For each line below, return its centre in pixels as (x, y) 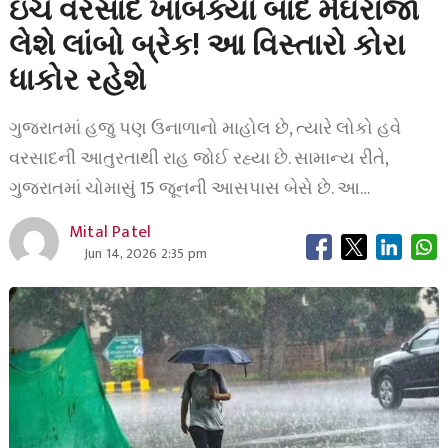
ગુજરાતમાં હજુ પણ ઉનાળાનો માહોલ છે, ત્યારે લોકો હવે (204, 129)
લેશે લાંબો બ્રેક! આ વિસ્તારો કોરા (206, 46)
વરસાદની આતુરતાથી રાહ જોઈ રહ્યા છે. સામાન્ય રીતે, (198, 159)
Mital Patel (110, 232)
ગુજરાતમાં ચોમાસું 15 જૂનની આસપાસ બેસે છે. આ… (189, 189)
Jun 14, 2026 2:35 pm (145, 253)
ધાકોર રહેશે (77, 81)
